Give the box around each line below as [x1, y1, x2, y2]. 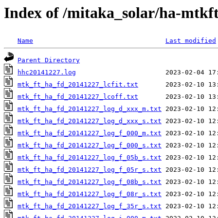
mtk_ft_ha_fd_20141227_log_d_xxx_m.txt [18, 105, 162, 113]
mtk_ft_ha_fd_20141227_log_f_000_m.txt [18, 129, 162, 137]
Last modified [165, 37, 216, 45]
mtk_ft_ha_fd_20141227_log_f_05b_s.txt [18, 154, 162, 162]
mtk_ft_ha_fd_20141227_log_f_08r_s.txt [18, 190, 162, 198]
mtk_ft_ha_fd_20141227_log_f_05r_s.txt [18, 166, 162, 174]
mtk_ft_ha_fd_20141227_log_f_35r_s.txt [18, 202, 162, 210]
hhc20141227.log [18, 69, 76, 76]
